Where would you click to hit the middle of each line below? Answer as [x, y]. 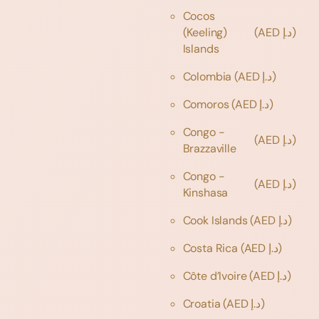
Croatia [203, 303]
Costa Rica [211, 248]
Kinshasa [207, 192]
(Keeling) [205, 32]
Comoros [207, 104]
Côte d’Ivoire [216, 276]
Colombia [209, 76]
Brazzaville [211, 148]
